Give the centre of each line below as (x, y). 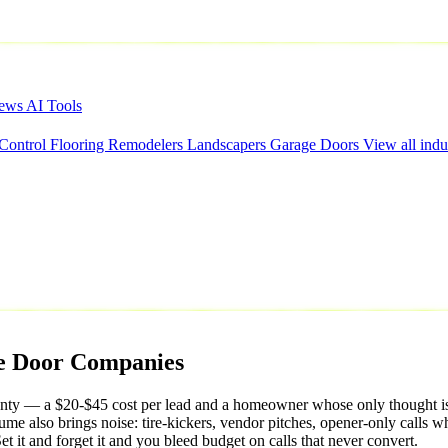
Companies (127, 361)
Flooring (79, 144)
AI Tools (54, 105)
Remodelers (147, 144)
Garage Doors (316, 144)
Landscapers (228, 144)
